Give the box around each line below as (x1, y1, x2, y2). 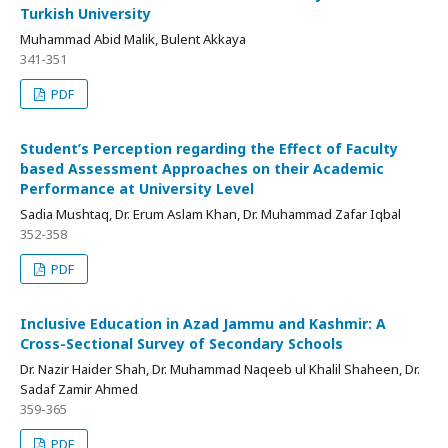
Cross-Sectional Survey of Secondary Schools (20, 333, 343, 353)
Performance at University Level (20, 178, 254, 198)
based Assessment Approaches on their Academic (20, 158, 384, 178)
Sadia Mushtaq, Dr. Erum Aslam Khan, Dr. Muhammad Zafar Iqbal (20, 204, 401, 223)
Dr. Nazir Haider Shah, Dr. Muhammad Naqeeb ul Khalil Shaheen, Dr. (20, 359, 420, 378)
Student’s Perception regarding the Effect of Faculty (20, 138, 398, 158)
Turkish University (20, 3, 151, 23)
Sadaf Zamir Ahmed (20, 379, 138, 398)
